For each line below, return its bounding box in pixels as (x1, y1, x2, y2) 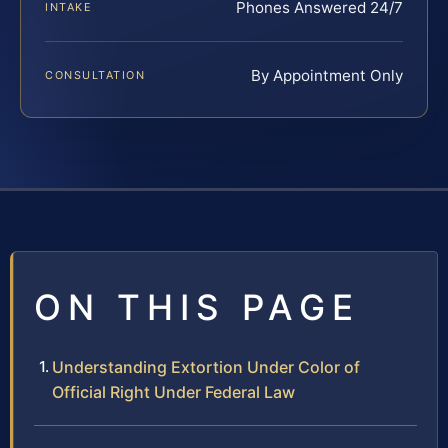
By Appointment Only (251, 66, 403, 86)
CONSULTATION (45, 68, 146, 83)
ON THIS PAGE (34, 286, 360, 329)
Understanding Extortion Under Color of (52, 357, 360, 378)
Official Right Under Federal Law (52, 382, 295, 403)
